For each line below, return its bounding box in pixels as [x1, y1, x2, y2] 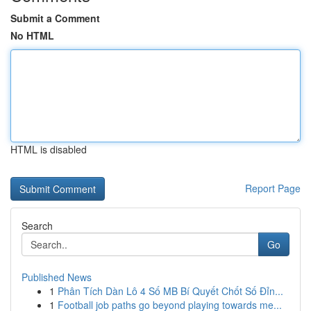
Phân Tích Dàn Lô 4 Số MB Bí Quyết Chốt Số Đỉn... [58, 284, 283, 298]
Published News [22, 270, 92, 284]
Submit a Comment [10, 11, 100, 25]
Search [22, 219, 53, 233]
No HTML [10, 28, 54, 42]
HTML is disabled [10, 142, 87, 156]
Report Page [245, 181, 301, 195]
